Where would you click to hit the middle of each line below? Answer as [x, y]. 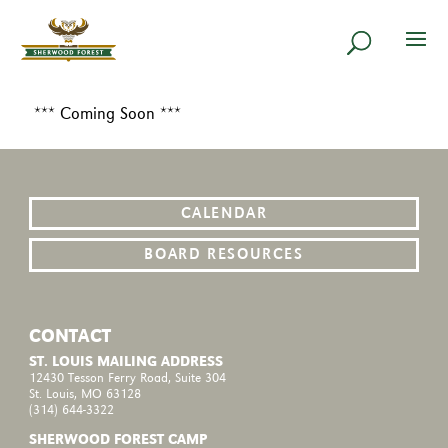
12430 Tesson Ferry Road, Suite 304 [128, 379]
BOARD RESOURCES [224, 255]
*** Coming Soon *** [107, 114]
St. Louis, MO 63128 [85, 395]
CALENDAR [224, 213]
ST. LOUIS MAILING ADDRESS [126, 363]
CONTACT [70, 337]
